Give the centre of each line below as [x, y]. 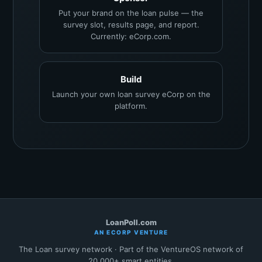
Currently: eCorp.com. [131, 36]
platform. [131, 106]
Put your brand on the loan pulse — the [131, 13]
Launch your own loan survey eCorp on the [131, 94]
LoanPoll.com [131, 222]
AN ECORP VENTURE [131, 232]
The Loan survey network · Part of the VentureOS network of [131, 249]
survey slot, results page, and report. [131, 25]
